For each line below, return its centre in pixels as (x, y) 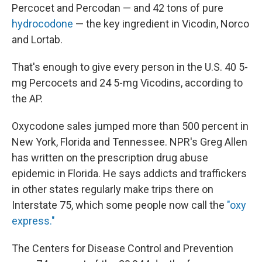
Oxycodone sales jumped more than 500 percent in (130, 126)
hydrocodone (42, 24)
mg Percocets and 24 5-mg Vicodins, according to (127, 83)
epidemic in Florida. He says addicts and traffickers (129, 174)
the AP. (27, 99)
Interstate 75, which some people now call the (119, 205)
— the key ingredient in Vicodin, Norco (161, 24)
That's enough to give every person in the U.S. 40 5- (130, 67)
